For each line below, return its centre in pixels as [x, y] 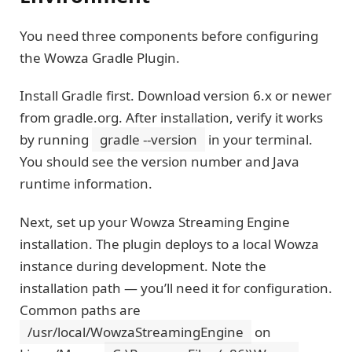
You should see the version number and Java [159, 162]
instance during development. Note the [143, 266]
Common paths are [80, 310]
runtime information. [86, 184]
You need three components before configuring [169, 35]
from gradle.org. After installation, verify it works [171, 118]
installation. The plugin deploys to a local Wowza [169, 244]
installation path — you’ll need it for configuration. [176, 288]
